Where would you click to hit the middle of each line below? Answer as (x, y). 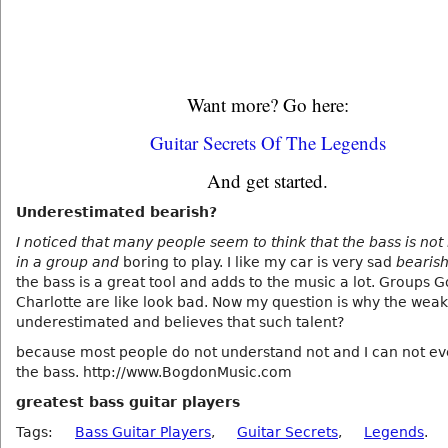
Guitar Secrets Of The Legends (267, 142)
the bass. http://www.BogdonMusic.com (154, 372)
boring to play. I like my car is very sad (257, 262)
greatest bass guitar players (128, 402)
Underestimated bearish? (116, 212)
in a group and (67, 262)
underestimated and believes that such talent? (180, 322)
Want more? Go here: (267, 104)
